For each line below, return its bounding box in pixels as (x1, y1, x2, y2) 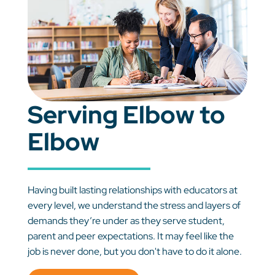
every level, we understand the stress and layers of (27, 198, 241, 212)
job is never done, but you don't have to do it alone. (27, 244, 242, 258)
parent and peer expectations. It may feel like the (27, 229, 234, 242)
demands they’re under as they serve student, (27, 214, 225, 227)
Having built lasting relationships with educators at (27, 183, 238, 196)
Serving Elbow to (27, 98, 225, 131)
